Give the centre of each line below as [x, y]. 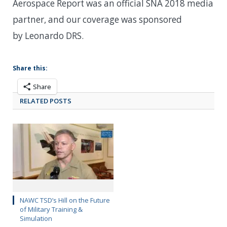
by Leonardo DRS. [48, 35]
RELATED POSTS [46, 101]
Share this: [30, 68]
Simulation [36, 219]
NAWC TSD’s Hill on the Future [65, 200]
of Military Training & [51, 210]
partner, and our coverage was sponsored [97, 19]
